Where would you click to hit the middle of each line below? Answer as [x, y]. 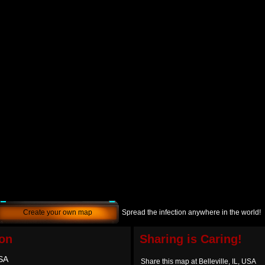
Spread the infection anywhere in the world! [191, 212]
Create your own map [58, 212]
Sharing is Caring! [191, 239]
